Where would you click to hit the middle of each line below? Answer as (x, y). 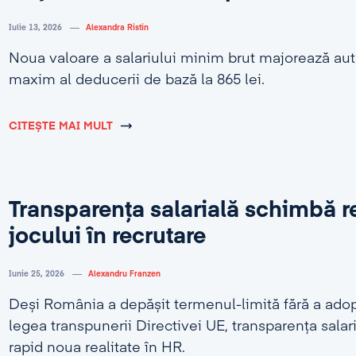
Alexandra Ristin (117, 28)
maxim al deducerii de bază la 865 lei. (136, 80)
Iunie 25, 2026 (36, 274)
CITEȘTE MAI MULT (60, 126)
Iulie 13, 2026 (35, 28)
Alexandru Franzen (124, 274)
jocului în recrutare (107, 237)
